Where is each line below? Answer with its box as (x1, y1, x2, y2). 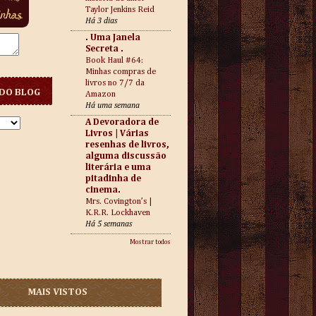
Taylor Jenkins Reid (85, 5, 154, 14)
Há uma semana (85, 102, 140, 110)
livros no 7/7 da (85, 78, 145, 87)
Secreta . (85, 44, 123, 54)
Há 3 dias (85, 17, 117, 25)
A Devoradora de (85, 118, 159, 127)
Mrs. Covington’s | (85, 197, 152, 206)
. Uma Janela (85, 33, 140, 42)
